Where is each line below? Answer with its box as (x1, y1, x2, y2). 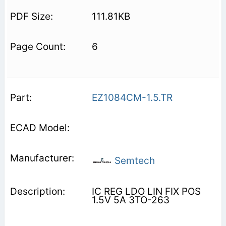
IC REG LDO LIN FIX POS (91, 185, 201, 197)
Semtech (111, 154, 155, 166)
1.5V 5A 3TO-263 (91, 194, 169, 206)
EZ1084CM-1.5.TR (91, 91, 173, 103)
